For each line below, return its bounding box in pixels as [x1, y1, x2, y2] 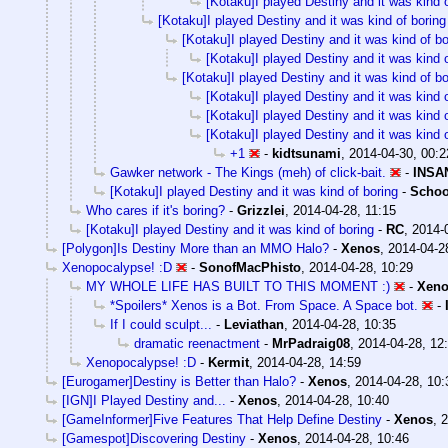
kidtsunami [272, 146, 341, 162]
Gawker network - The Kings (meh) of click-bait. [110, 165, 386, 181]
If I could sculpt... [110, 317, 212, 333]
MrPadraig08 [272, 336, 350, 352]
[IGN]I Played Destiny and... [62, 393, 226, 409]
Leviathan [224, 317, 284, 333]
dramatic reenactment [134, 336, 260, 352]
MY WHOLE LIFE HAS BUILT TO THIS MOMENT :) [86, 279, 390, 295]
